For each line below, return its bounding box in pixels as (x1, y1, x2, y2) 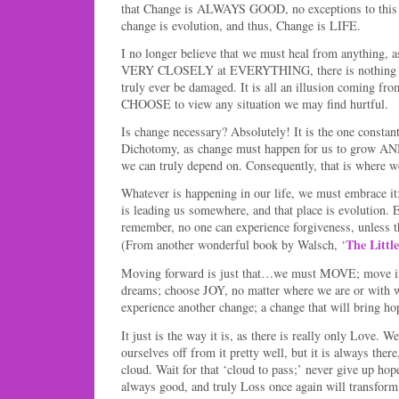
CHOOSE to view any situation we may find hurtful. (121, 94, 388, 112)
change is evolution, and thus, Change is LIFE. (121, 16, 361, 34)
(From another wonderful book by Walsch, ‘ (121, 236, 346, 254)
